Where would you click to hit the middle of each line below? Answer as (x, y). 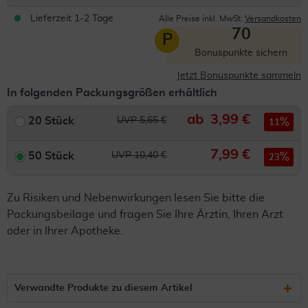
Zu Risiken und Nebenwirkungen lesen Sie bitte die (136, 198)
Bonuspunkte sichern (241, 53)
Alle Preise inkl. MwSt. (202, 19)
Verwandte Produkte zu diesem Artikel (103, 288)
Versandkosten (273, 19)
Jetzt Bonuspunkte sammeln (239, 76)
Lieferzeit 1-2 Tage (72, 19)
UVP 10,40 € (139, 155)
